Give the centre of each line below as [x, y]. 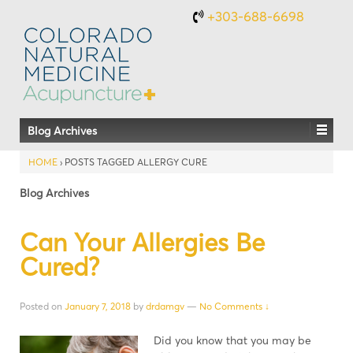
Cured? [59, 266]
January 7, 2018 [98, 306]
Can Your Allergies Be [142, 242]
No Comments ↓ [234, 306]
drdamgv [165, 306]
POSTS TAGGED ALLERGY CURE [136, 162]
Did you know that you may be [232, 340]
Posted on [42, 306]
